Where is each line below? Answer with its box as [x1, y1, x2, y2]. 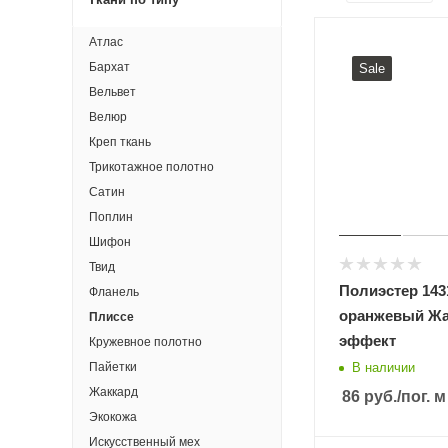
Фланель [89, 285, 139, 299]
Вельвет [89, 85, 136, 99]
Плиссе [89, 310, 134, 324]
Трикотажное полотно [89, 160, 214, 174]
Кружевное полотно [89, 335, 202, 349]
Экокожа [89, 410, 137, 424]
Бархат [89, 60, 130, 74]
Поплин [89, 210, 133, 224]
